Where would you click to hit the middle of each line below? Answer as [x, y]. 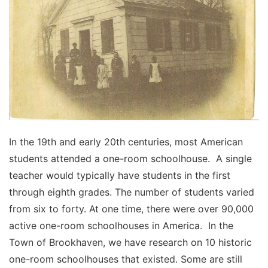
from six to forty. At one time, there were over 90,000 [131, 208]
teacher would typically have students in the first [120, 175]
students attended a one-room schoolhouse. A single [130, 158]
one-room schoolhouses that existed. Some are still [126, 259]
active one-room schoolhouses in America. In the [121, 225]
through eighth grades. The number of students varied [132, 192]
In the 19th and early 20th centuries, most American [126, 141]
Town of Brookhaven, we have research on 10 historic [130, 242]
